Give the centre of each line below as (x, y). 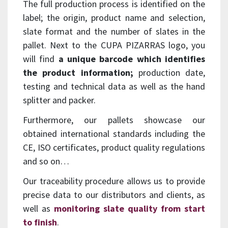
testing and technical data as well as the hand (114, 86)
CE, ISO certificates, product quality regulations (114, 147)
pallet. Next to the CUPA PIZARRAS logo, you (114, 45)
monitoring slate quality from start (130, 208)
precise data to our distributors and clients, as (114, 194)
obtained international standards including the (114, 133)
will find (41, 59)
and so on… (46, 161)
